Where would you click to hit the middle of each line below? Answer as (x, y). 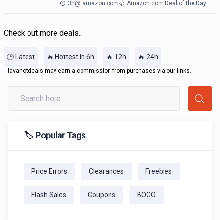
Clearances (106, 171)
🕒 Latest (21, 57)
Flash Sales (49, 195)
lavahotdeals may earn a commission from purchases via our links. (99, 71)
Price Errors (49, 171)
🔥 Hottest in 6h (70, 57)
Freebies (159, 171)
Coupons (102, 195)
